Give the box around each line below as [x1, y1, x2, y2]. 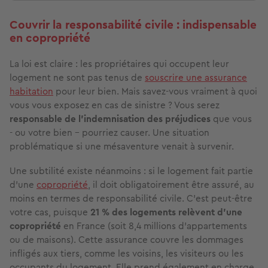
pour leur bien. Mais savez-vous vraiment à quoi [53, 84, 257, 99]
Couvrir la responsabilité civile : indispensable [10, 16, 257, 34]
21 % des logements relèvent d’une [90, 205, 242, 220]
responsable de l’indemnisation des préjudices [10, 112, 211, 126]
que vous [211, 112, 252, 126]
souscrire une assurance [145, 71, 247, 85]
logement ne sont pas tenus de [10, 71, 145, 85]
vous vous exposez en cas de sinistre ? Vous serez [10, 98, 220, 112]
